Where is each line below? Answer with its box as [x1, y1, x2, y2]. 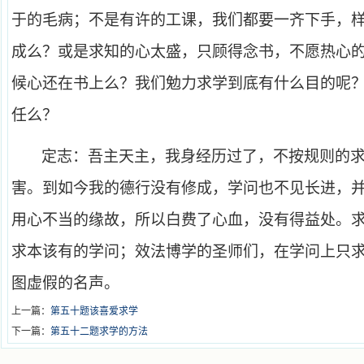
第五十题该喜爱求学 [50, 305, 138, 317]
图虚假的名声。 [11, 275, 119, 292]
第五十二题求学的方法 [50, 326, 148, 337]
